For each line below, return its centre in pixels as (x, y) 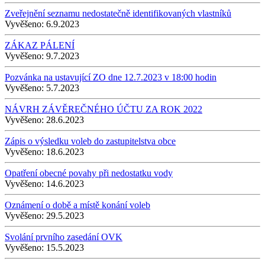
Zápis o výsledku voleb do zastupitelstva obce (90, 141)
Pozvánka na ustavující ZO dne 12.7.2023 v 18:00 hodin (111, 77)
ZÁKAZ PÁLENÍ (40, 45)
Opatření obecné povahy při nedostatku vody (89, 173)
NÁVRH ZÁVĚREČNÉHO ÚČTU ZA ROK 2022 (104, 109)
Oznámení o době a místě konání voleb (77, 205)
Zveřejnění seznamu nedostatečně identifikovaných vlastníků (118, 13)
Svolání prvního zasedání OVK (64, 237)
